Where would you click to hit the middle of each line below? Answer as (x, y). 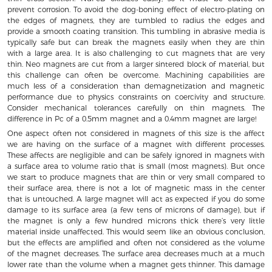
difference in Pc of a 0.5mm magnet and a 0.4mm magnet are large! (131, 118)
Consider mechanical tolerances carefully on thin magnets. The (136, 107)
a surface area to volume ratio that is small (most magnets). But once (136, 166)
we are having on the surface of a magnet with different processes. (136, 144)
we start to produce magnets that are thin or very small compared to (136, 177)
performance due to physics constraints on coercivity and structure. (136, 97)
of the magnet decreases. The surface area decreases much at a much (136, 254)
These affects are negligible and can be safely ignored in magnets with (136, 155)
